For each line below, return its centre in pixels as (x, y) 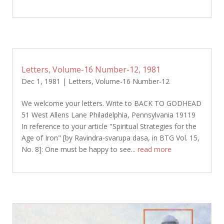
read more (154, 149)
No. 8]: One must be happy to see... (79, 149)
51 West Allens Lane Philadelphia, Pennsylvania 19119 (110, 115)
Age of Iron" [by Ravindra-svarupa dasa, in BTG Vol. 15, (110, 138)
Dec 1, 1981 (41, 81)
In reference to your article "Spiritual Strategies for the (109, 126)
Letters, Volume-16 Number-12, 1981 (91, 70)
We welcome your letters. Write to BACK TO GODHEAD (111, 103)
